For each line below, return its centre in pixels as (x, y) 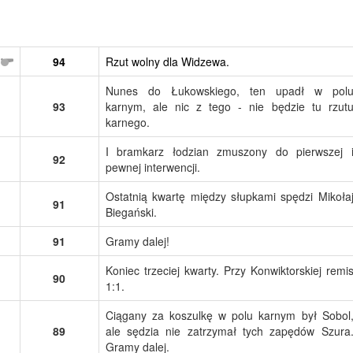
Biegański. (131, 212)
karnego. (127, 122)
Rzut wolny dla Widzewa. (167, 61)
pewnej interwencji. (152, 167)
